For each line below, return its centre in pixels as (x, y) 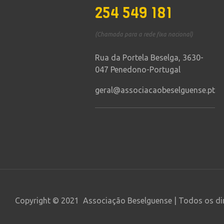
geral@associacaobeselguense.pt (155, 90)
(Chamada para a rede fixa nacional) (144, 34)
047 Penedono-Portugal (137, 70)
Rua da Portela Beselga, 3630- (149, 58)
